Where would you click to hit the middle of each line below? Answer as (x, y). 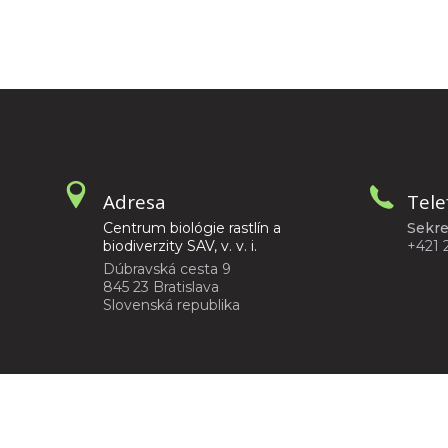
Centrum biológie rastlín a (192, 228)
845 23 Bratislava (161, 287)
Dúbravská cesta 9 (167, 269)
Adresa (134, 202)
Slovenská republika (171, 305)
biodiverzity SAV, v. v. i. (180, 246)
